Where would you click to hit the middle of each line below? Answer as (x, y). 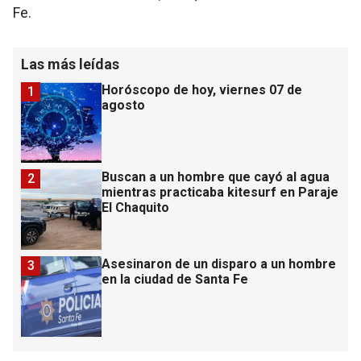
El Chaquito (135, 207)
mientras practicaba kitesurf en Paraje (220, 192)
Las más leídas (70, 64)
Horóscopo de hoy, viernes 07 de (202, 89)
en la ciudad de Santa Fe (175, 279)
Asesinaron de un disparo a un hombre (219, 263)
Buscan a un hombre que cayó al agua (216, 176)
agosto (123, 105)
